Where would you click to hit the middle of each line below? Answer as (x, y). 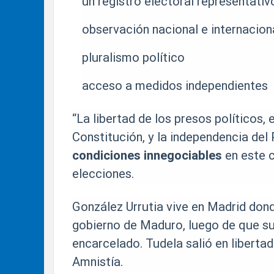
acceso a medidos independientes (175, 85)
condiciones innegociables (147, 155)
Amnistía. (98, 261)
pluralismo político (133, 57)
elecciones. (103, 173)
